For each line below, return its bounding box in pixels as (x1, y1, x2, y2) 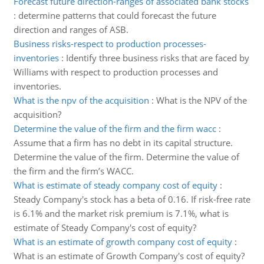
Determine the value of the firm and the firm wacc (13, 123, 216, 134)
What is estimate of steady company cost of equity (13, 179, 217, 191)
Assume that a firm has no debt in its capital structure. (13, 137, 233, 148)
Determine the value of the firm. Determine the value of (13, 151, 239, 163)
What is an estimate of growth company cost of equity (13, 236, 232, 247)
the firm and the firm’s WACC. (13, 165, 134, 177)
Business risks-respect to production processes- (13, 38, 206, 49)
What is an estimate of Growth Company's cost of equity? (13, 250, 245, 262)
